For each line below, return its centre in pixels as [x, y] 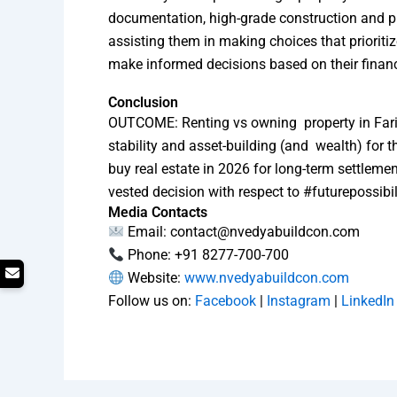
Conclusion [143, 103]
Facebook [226, 301]
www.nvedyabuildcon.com [265, 278]
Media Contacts [158, 213]
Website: [153, 278]
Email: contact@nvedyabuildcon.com [242, 232]
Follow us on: [152, 301]
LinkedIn [368, 301]
